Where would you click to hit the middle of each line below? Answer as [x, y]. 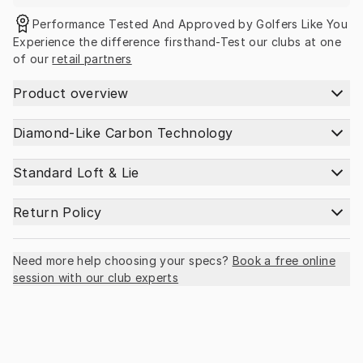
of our [33, 59]
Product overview [71, 94]
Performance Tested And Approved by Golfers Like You [190, 23]
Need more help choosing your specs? [121, 261]
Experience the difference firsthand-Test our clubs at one [177, 42]
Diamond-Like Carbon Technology [123, 133]
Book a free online [284, 261]
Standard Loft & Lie [76, 173]
